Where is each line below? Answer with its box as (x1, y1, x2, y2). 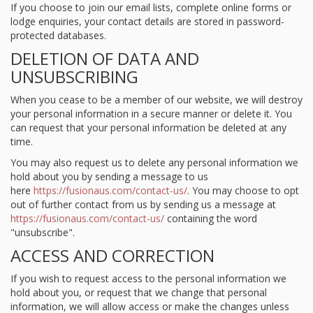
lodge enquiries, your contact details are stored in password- (10, 15, 284, 28)
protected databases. (10, 29, 106, 42)
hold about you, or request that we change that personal (10, 286, 267, 299)
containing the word (164, 212, 257, 225)
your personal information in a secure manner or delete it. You (10, 107, 292, 120)
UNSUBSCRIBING (10, 65, 138, 88)
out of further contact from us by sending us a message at (10, 198, 276, 211)
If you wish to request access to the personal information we (10, 272, 286, 285)
